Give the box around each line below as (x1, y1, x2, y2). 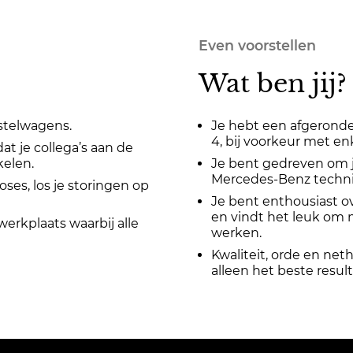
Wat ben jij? (199, 68, 347, 99)
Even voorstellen (199, 37, 316, 54)
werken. (211, 225, 262, 240)
